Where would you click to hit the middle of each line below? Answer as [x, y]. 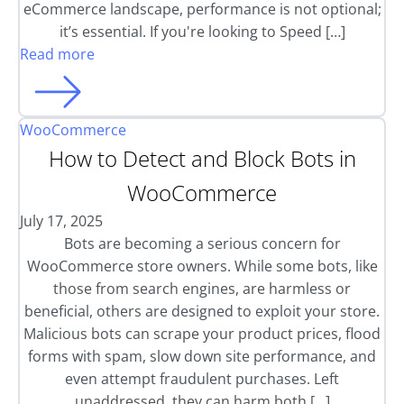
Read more [57, 54]
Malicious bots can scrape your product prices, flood [202, 334]
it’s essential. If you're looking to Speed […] [202, 32]
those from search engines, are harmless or [202, 289]
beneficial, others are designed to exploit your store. [202, 311]
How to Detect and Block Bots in [202, 158]
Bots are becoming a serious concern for [202, 243]
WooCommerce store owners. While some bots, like [202, 266]
